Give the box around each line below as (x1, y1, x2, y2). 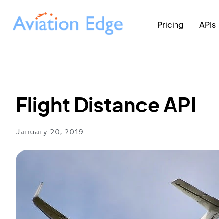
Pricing (157, 19, 184, 30)
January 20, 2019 (16, 127, 83, 136)
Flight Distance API (16, 91, 196, 117)
